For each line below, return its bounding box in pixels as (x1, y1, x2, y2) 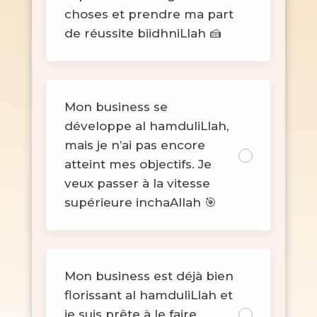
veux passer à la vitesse (64, 175, 210, 190)
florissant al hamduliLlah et (64, 287, 233, 302)
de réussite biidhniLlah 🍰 (64, 25, 221, 40)
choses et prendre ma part (64, 6, 234, 21)
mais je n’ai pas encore (64, 137, 205, 152)
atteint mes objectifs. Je (64, 156, 212, 171)
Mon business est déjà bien (64, 268, 234, 283)
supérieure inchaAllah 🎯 (64, 195, 217, 209)
